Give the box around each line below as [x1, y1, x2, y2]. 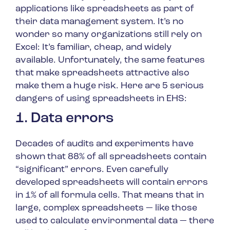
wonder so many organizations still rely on [15, 30, 202, 40]
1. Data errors [15, 111, 114, 126]
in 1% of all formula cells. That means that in [15, 190, 204, 201]
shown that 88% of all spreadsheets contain [15, 152, 206, 162]
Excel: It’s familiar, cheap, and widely [15, 43, 171, 53]
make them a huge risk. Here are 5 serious [15, 81, 204, 91]
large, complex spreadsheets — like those [15, 203, 197, 214]
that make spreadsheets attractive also [15, 68, 189, 79]
